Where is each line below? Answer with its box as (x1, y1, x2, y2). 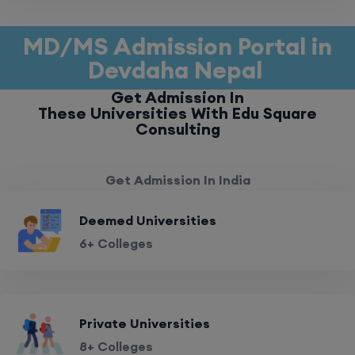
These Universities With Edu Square (38, 103, 317, 123)
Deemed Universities (79, 212, 216, 228)
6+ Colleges (79, 235, 153, 251)
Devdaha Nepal (87, 55, 268, 85)
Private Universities (79, 315, 210, 331)
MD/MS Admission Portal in (23, 31, 332, 61)
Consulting (135, 119, 220, 139)
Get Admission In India (105, 172, 250, 188)
